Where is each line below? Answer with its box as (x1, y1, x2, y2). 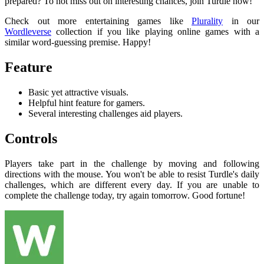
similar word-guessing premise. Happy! (5, 37, 151, 48)
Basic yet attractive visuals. (28, 87, 131, 97)
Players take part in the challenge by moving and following (5, 158, 259, 169)
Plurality (192, 16, 223, 27)
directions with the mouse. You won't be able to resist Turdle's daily (5, 169, 259, 179)
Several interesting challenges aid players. (28, 108, 183, 118)
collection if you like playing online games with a (51, 27, 259, 37)
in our (223, 16, 259, 27)
